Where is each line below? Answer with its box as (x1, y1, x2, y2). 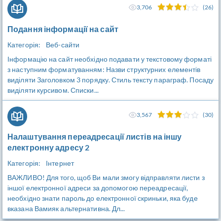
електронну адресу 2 (7, 143, 90, 152)
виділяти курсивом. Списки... (7, 86, 99, 94)
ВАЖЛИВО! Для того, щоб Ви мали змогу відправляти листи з (7, 173, 205, 182)
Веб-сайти (46, 40, 80, 49)
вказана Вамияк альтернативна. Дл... (7, 204, 125, 213)
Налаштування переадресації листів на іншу (7, 132, 182, 141)
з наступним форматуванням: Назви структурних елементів (7, 65, 201, 74)
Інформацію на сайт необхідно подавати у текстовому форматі (7, 55, 212, 63)
